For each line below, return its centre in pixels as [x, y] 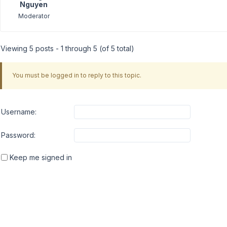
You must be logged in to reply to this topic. [77, 75]
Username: [19, 112]
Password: [18, 135]
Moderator [34, 16]
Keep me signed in [41, 157]
